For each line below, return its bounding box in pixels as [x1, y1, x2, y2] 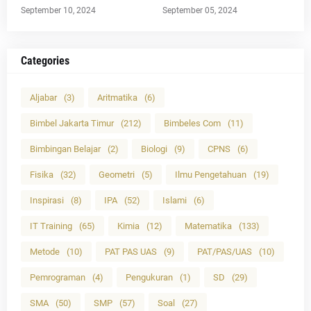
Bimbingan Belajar [30, 144, 101, 154]
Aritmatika [97, 92, 137, 103]
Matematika [185, 221, 232, 231]
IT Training [30, 221, 72, 231]
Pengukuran [126, 272, 173, 283]
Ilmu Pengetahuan [175, 169, 246, 180]
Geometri [99, 169, 135, 180]
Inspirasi [30, 195, 64, 205]
